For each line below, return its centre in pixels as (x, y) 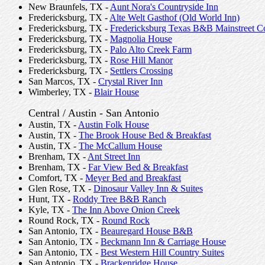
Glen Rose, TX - (61, 188)
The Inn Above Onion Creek (126, 210)
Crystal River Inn (130, 81)
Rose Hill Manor (141, 60)
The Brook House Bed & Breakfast (145, 135)
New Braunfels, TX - (69, 7)
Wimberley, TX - (61, 92)
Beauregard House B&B (147, 231)
